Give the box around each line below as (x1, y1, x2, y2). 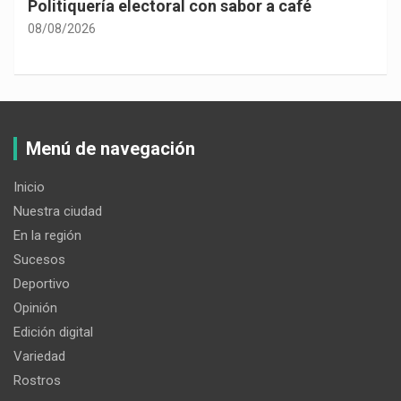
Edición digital (13, 323, 93, 340)
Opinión (13, 299, 57, 316)
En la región (13, 226, 81, 243)
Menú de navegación (26, 137, 195, 159)
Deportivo (13, 275, 70, 292)
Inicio (13, 178, 45, 195)
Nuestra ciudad (13, 202, 102, 219)
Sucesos (13, 251, 65, 268)
